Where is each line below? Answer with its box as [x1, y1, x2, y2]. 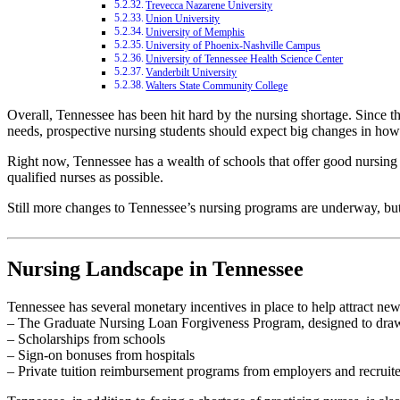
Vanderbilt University [146, 67, 237, 79]
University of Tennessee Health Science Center [146, 54, 344, 66]
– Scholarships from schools [7, 331, 165, 347]
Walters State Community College [146, 80, 288, 93]
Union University [146, 13, 221, 26]
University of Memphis [146, 27, 246, 39]
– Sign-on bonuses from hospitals [7, 347, 195, 363]
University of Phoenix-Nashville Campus [146, 40, 321, 53]
